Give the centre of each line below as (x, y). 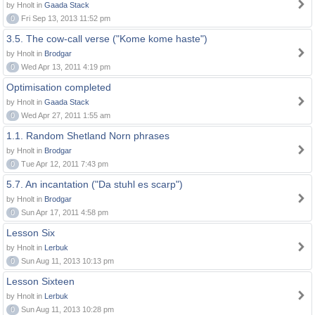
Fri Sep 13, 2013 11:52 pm (65, 18)
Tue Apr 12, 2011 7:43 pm (64, 164)
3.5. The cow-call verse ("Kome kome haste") (107, 39)
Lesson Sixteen (40, 281)
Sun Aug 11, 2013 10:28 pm (66, 309)
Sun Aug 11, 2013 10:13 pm (66, 261)
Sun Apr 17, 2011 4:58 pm (64, 212)
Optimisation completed (59, 87)
